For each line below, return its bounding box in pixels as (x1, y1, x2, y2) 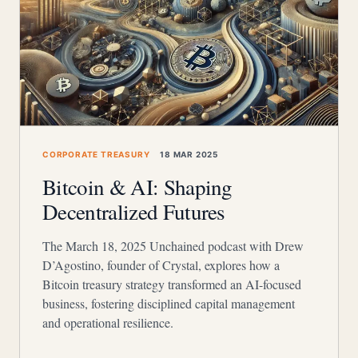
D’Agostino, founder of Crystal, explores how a (42, 257, 280, 273)
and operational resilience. (42, 314, 173, 331)
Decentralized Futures (42, 197, 225, 226)
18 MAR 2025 (157, 149, 219, 159)
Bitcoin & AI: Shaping (42, 173, 233, 201)
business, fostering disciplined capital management (42, 295, 295, 312)
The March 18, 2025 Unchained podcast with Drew (42, 237, 304, 254)
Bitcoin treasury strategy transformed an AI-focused (42, 276, 301, 292)
